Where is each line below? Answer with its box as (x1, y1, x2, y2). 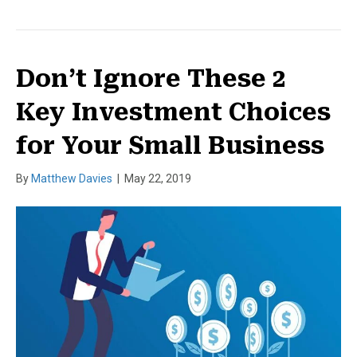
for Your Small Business (16, 131, 324, 159)
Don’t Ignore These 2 (16, 64, 286, 92)
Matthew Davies (31, 171, 112, 185)
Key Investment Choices (16, 97, 331, 126)
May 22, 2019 (124, 171, 191, 185)
